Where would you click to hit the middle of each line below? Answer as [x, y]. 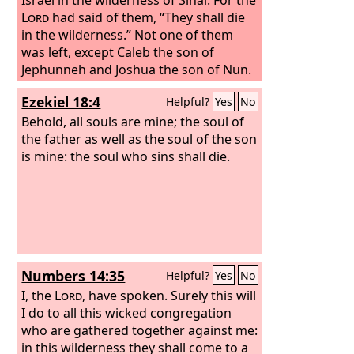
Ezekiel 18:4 [61, 102]
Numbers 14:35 [73, 276]
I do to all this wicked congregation [127, 313]
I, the [38, 295]
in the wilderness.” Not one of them [128, 34]
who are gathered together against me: [140, 330]
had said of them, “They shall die [147, 17]
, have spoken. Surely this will [169, 295]
